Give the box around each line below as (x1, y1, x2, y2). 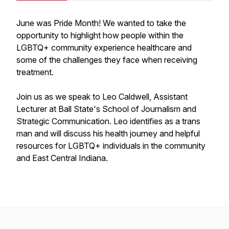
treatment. (16, 67, 56, 77)
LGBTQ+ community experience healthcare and (16, 42, 192, 53)
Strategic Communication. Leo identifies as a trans (16, 116, 200, 126)
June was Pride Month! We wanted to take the (16, 18, 186, 28)
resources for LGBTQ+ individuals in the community (16, 141, 205, 151)
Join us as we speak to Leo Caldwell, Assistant (16, 91, 188, 102)
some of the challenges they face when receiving (16, 55, 197, 65)
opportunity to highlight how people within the (16, 30, 184, 40)
